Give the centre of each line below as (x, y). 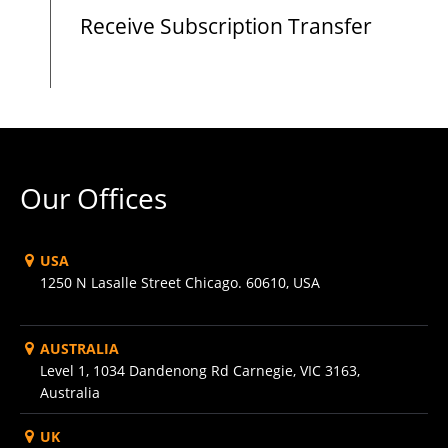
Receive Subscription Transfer (226, 26)
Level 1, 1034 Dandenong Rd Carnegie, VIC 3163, (200, 371)
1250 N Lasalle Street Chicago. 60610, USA (180, 283)
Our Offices (93, 198)
